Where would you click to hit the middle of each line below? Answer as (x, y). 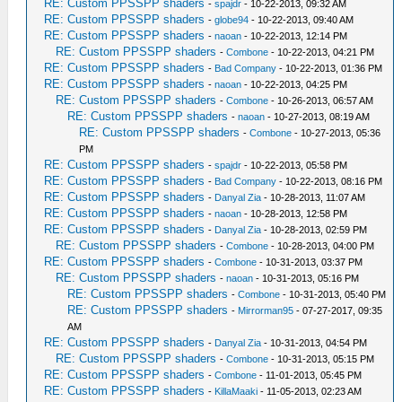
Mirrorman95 (266, 310)
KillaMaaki (236, 391)
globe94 (232, 19)
